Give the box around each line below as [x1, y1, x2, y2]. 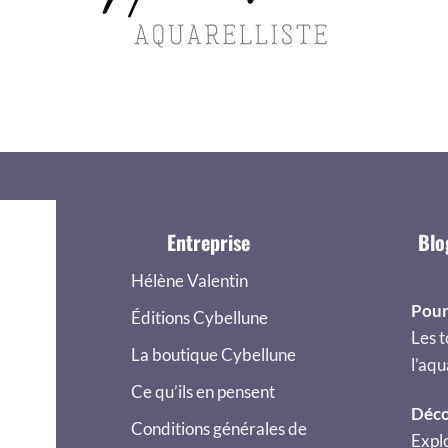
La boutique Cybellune [131, 344, 296, 366]
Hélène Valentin [131, 270, 248, 292]
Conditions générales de [131, 418, 307, 440]
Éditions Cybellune [131, 307, 268, 329]
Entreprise [166, 226, 250, 257]
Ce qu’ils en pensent [131, 381, 275, 403]
